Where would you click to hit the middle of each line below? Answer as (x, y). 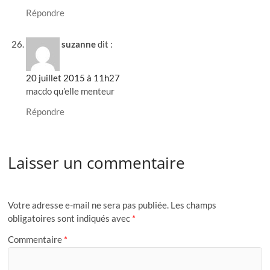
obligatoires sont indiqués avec (70, 218)
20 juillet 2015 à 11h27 (73, 78)
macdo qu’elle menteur (71, 91)
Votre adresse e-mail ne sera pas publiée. (89, 205)
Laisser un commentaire (97, 163)
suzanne (79, 44)
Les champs (194, 205)
